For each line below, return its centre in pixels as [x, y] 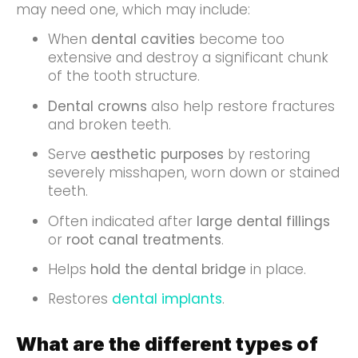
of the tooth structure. [124, 76]
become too [240, 40]
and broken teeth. [109, 124]
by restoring [267, 155]
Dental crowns [97, 106]
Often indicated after [122, 221]
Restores [80, 299]
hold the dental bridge [168, 269]
